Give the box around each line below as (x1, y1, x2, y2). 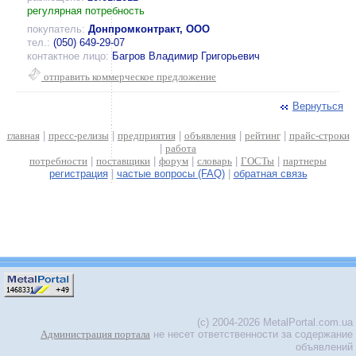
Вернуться (292, 100, 343, 112)
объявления (184, 130, 236, 141)
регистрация (48, 168, 108, 180)
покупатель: (27, 23, 85, 35)
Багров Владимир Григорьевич (109, 50, 260, 62)
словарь (197, 155, 232, 167)
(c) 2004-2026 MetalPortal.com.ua (197, 316, 353, 328)
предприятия (117, 130, 176, 141)
